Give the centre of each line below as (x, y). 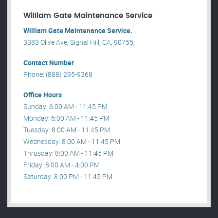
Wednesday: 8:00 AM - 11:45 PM (72, 142)
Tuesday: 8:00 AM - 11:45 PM (67, 130)
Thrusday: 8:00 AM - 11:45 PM (68, 153)
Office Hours (43, 95)
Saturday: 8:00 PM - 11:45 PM (68, 177)
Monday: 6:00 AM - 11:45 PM (66, 118)
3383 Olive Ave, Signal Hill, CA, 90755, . (81, 42)
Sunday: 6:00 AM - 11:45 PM (65, 107)
